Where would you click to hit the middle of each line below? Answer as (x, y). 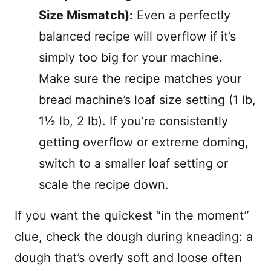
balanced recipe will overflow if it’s (137, 36)
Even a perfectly (182, 15)
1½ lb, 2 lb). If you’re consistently (133, 121)
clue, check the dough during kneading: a (134, 237)
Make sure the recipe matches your (140, 79)
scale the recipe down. (104, 184)
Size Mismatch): (86, 15)
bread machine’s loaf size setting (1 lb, (147, 100)
